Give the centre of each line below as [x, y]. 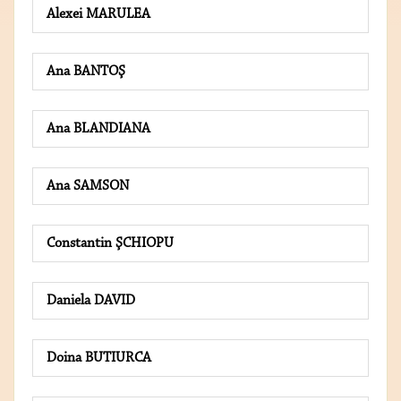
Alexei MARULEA [98, 15]
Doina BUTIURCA [99, 358]
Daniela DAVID [91, 301]
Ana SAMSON [88, 187]
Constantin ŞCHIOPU [110, 244]
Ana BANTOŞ [86, 72]
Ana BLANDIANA [98, 129]
